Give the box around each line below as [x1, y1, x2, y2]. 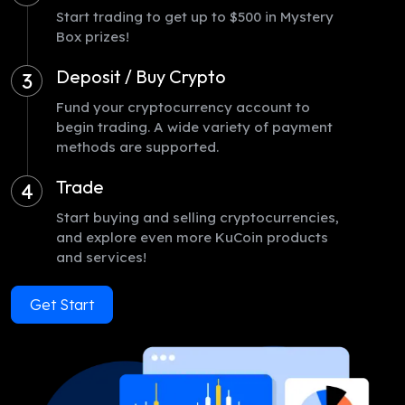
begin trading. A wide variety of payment [56, 118, 333, 136]
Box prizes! [56, 28, 129, 45]
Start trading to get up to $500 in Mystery [56, 8, 334, 25]
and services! [56, 249, 146, 266]
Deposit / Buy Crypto [56, 65, 226, 88]
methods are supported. [56, 138, 219, 155]
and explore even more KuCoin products [56, 229, 328, 246]
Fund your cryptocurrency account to [56, 99, 310, 116]
